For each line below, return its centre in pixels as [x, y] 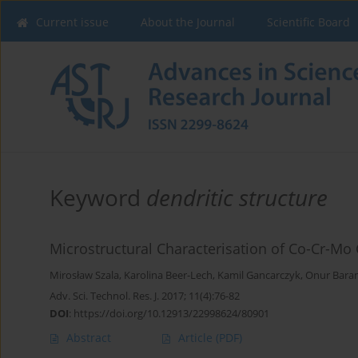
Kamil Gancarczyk [259, 276]
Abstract [89, 338]
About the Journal [188, 22]
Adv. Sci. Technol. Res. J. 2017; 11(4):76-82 [145, 296]
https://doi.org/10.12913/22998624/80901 [171, 314]
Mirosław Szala [84, 276]
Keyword [98, 198]
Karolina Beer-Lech [168, 276]
